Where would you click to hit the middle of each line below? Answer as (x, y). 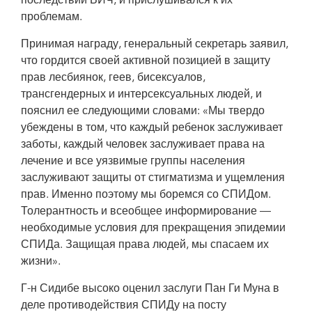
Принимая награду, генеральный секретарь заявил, (155, 45)
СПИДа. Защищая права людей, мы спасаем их (145, 245)
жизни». (41, 262)
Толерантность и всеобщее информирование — (146, 212)
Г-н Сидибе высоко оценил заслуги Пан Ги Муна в (150, 289)
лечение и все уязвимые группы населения (133, 162)
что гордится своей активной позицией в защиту (146, 61)
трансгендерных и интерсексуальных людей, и (141, 95)
